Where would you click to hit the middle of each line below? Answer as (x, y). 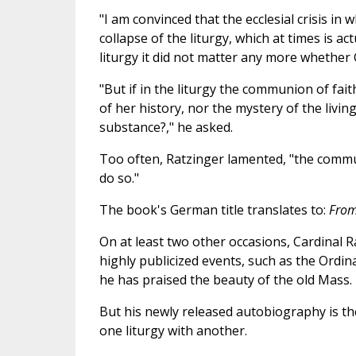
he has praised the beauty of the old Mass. (225, 280)
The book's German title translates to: (214, 210)
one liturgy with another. (173, 331)
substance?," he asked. (166, 128)
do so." (119, 178)
